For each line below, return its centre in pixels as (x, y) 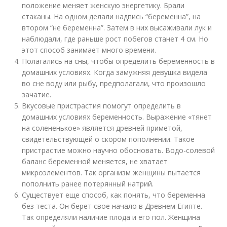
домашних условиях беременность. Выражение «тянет (117, 117)
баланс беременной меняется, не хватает (95, 161)
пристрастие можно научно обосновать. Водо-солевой (119, 150)
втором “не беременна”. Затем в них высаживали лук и (117, 28)
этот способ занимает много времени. (89, 50)
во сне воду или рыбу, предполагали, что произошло (114, 83)
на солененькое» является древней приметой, (102, 128)
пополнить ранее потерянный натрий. (88, 184)
